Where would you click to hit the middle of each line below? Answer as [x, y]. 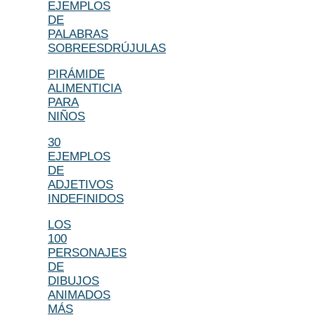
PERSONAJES [87, 253]
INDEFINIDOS [86, 199]
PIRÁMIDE [76, 75]
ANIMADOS [79, 295]
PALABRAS [78, 34]
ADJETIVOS [81, 185]
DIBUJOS [73, 281]
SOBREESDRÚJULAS [107, 49]
